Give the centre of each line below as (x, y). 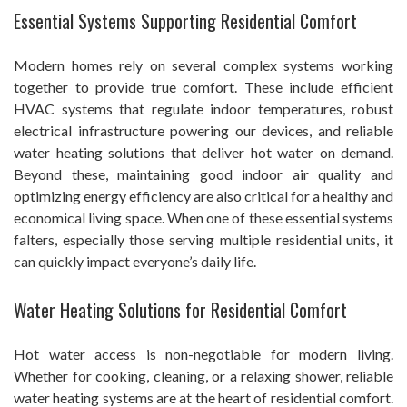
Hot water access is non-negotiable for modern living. (203, 353)
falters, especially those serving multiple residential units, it (203, 239)
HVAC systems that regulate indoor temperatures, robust (203, 108)
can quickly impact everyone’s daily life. (135, 261)
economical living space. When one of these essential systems (203, 217)
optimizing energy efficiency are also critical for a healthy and (203, 195)
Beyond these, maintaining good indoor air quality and (203, 174)
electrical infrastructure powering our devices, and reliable (203, 130)
